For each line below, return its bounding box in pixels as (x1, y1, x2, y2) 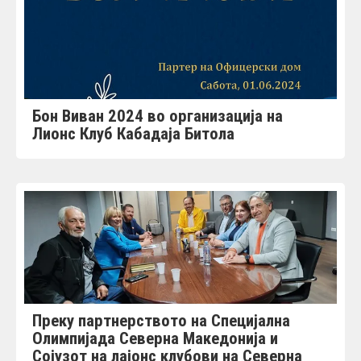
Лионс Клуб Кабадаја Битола (32, 123, 234, 143)
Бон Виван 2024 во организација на (32, 106, 283, 126)
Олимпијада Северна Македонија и (32, 328, 278, 348)
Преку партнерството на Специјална (32, 310, 290, 330)
